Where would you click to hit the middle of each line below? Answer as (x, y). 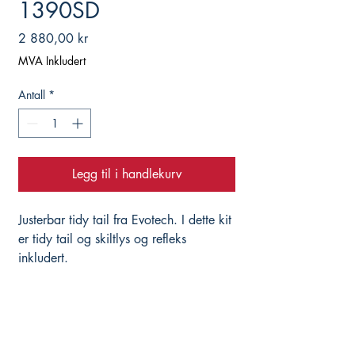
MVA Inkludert (52, 61)
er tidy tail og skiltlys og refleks (102, 239)
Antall (32, 95)
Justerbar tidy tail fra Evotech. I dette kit (125, 220)
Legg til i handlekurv (127, 174)
